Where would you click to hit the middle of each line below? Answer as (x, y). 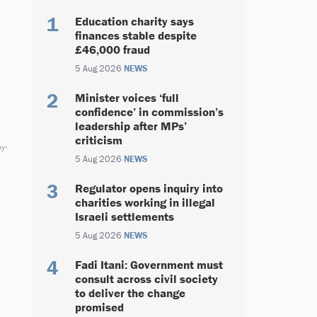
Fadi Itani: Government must (149, 265)
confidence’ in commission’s (149, 112)
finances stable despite (136, 35)
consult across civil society (146, 279)
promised (99, 307)
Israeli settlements (125, 217)
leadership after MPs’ (131, 126)
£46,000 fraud (113, 50)
